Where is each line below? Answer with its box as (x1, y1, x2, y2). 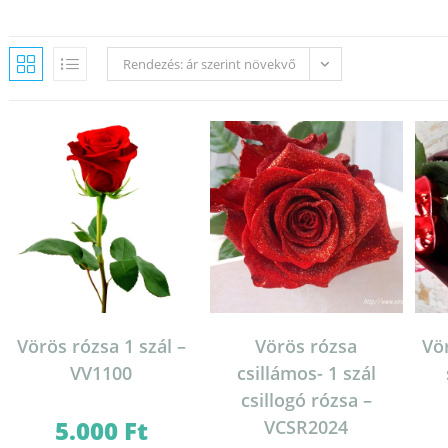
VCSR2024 (264, 415, 349, 440)
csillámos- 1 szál (236, 361, 376, 386)
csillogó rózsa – (240, 388, 372, 413)
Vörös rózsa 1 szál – (16, 334, 186, 359)
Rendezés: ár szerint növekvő (122, 55, 296, 73)
